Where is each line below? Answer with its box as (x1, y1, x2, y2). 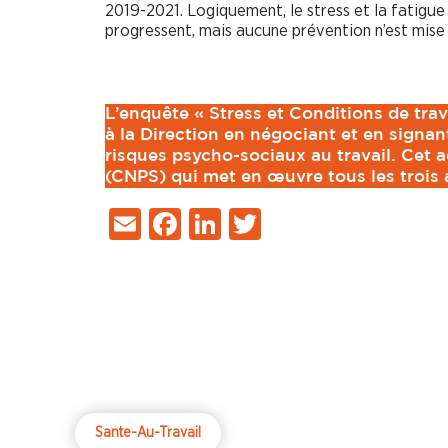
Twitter (261, 207, 356, 240)
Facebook (181, 207, 312, 240)
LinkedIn (221, 207, 336, 240)
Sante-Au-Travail (95, 426, 201, 441)
